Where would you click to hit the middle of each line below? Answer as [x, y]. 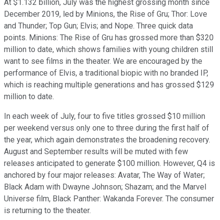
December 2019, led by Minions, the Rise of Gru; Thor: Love [106, 14]
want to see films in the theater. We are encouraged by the [103, 61]
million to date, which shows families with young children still [109, 50]
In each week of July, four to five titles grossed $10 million [105, 116]
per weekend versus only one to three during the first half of [107, 128]
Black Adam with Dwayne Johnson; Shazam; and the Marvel [105, 187]
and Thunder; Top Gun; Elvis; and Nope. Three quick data [98, 26]
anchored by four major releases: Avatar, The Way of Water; [104, 175]
